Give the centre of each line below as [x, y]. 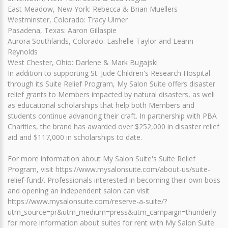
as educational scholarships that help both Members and [101, 105]
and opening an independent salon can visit [79, 191]
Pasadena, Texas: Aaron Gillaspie [62, 30]
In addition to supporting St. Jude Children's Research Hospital [109, 73]
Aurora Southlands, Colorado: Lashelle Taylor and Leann [101, 41]
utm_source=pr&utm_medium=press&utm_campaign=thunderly [112, 212]
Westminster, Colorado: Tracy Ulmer [68, 20]
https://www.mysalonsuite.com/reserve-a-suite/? [87, 201]
